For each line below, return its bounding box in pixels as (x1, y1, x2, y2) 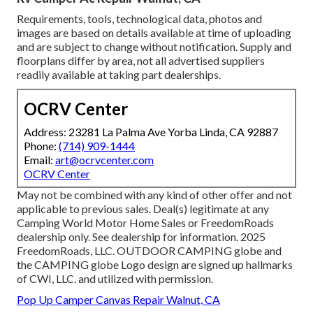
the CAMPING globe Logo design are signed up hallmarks (17, 257, 293, 271)
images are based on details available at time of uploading (17, 25, 291, 39)
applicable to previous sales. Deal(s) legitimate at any (17, 201, 269, 215)
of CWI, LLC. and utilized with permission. (17, 271, 213, 285)
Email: (24, 152, 55, 166)
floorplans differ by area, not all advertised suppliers (17, 53, 265, 67)
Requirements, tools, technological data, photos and (17, 11, 262, 25)
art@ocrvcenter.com (55, 152, 154, 166)
